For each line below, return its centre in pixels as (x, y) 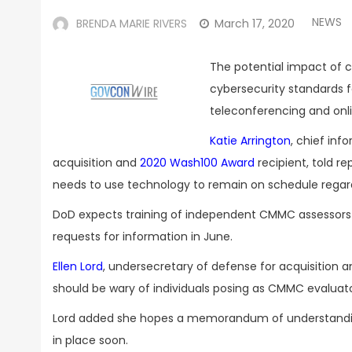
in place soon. (90, 340)
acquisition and (96, 163)
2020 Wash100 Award (197, 163)
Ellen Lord (78, 266)
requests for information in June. (143, 236)
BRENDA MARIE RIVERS (132, 24)
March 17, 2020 (255, 24)
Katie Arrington (250, 141)
